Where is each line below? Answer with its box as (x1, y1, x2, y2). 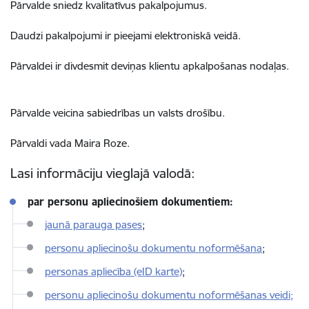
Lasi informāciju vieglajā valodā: (10, 165, 195, 181)
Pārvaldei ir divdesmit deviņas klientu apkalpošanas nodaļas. (10, 59, 292, 72)
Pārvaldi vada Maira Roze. (10, 137, 130, 150)
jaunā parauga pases (45, 218, 142, 231)
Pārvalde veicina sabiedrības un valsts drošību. (10, 106, 225, 119)
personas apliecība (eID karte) (45, 265, 182, 278)
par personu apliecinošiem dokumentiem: (28, 195, 233, 208)
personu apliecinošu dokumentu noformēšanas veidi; (45, 288, 293, 301)
